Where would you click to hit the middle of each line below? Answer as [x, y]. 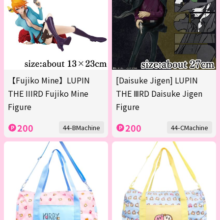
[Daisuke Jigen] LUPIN [157, 80]
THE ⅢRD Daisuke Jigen [159, 94]
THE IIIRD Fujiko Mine [48, 94]
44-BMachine [82, 128]
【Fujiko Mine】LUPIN [49, 80]
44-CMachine [190, 128]
